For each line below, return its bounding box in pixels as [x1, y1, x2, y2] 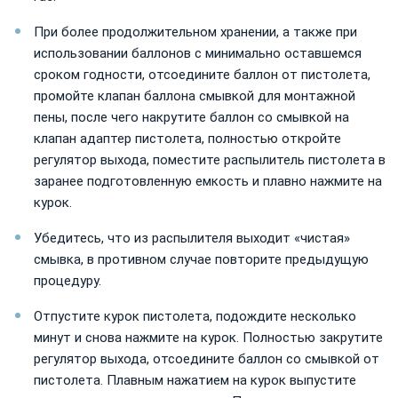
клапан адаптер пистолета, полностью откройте [34, 130, 341, 147]
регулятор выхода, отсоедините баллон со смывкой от [34, 350, 379, 367]
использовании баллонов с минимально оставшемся [34, 44, 362, 61]
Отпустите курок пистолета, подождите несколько [34, 307, 356, 324]
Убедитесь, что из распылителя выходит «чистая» [34, 229, 350, 246]
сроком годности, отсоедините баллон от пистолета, [34, 66, 370, 83]
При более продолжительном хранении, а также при [34, 23, 357, 40]
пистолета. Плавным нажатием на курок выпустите [34, 371, 356, 388]
